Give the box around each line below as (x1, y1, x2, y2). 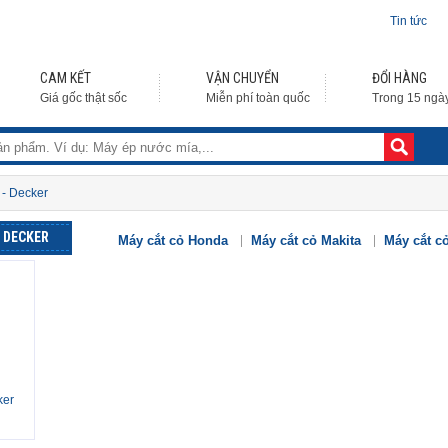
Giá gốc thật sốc (40, 91, 127, 105)
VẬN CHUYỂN (206, 70, 279, 86)
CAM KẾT (40, 70, 91, 86)
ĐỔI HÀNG (372, 70, 427, 86)
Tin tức (390, 14, 427, 28)
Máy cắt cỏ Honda (118, 233, 228, 248)
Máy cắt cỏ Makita (251, 233, 361, 248)
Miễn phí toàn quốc (206, 91, 310, 105)
